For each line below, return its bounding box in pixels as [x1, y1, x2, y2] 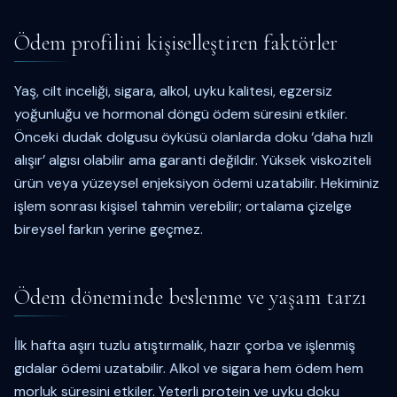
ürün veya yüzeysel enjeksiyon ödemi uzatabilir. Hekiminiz [14, 174, 379, 192]
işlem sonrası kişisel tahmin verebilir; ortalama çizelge [14, 197, 352, 215]
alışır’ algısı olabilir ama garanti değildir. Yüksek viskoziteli [14, 151, 371, 169]
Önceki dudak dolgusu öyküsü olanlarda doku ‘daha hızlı [14, 128, 373, 146]
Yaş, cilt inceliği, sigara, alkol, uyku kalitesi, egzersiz [14, 82, 332, 100]
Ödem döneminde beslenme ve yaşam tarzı [14, 284, 367, 310]
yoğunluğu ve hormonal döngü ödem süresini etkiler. [14, 105, 347, 123]
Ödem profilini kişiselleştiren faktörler [14, 30, 338, 56]
